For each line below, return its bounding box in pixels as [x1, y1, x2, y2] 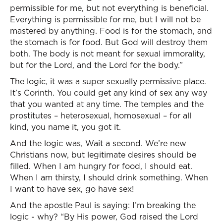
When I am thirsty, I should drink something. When [10, 172, 208, 183]
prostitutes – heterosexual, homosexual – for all [10, 110, 191, 121]
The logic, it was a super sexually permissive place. [10, 76, 206, 87]
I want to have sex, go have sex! [10, 183, 134, 194]
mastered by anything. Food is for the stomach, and [10, 25, 212, 36]
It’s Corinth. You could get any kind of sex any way [10, 87, 207, 98]
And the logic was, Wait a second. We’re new [10, 138, 186, 149]
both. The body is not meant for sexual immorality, [10, 48, 205, 59]
